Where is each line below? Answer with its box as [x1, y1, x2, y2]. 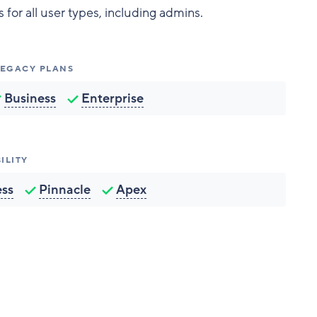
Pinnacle [38, 181, 91, 198]
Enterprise [81, 90, 144, 107]
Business [4, 90, 57, 107]
